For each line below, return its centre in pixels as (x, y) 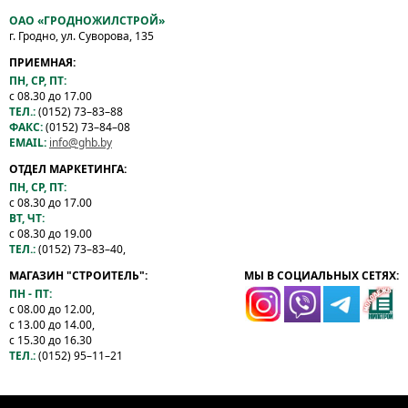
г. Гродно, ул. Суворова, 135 (82, 36)
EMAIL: (28, 143)
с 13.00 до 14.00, (52, 325)
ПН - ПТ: (31, 294)
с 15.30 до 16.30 (51, 340)
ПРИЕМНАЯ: (42, 62)
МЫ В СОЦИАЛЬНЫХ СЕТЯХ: (321, 275)
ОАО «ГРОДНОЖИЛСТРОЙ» (87, 20)
